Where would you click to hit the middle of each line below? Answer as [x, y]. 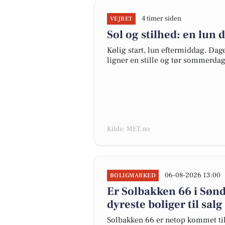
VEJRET [121, 19]
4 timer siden [161, 19]
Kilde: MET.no [128, 129]
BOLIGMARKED [133, 176]
